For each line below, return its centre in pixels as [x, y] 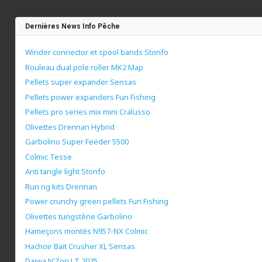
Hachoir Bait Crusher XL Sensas [80, 246]
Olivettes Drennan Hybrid [70, 127]
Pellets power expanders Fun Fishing [90, 97]
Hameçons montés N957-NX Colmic [87, 231]
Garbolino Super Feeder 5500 [77, 142]
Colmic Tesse [49, 156]
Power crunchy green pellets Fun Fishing [97, 201]
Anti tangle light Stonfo [65, 172]
